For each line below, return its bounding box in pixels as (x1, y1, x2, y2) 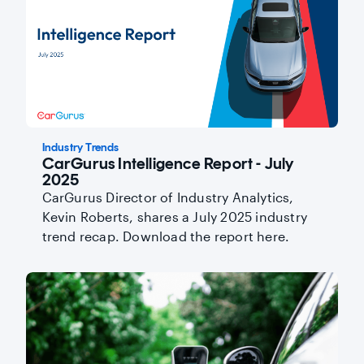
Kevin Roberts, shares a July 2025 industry (41, 208, 307, 224)
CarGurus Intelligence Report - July (41, 153, 294, 173)
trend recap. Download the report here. (41, 227, 290, 244)
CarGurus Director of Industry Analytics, (41, 188, 294, 205)
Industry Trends (41, 140, 119, 154)
